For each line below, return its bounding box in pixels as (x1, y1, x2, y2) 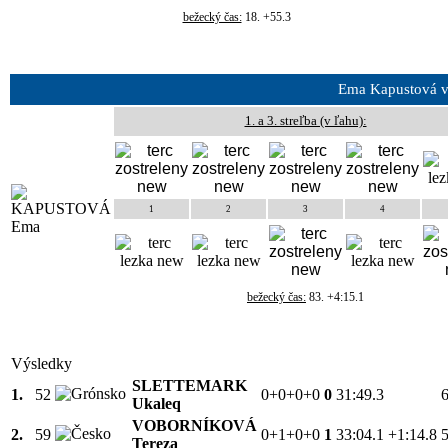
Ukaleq (132, 394, 181, 412)
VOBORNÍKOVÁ (132, 416, 257, 434)
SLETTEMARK (132, 376, 247, 394)
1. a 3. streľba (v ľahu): (244, 112, 367, 128)
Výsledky (11, 354, 72, 372)
